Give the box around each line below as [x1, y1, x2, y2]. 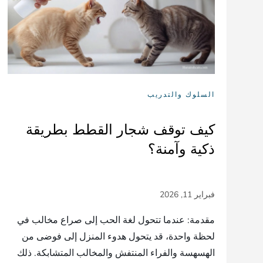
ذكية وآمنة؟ [147, 140, 215, 157]
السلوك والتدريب [147, 89, 215, 99]
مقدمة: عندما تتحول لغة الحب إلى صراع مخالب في [16, 213, 215, 227]
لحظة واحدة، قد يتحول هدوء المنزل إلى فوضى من [21, 230, 215, 243]
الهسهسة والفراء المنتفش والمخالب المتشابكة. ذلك [16, 246, 215, 259]
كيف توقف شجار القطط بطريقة [25, 121, 215, 137]
